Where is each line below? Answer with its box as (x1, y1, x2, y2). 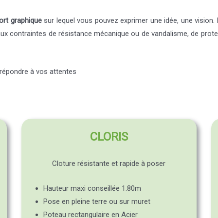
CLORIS (90, 130, 128, 144)
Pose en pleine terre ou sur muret (43, 197, 150, 206)
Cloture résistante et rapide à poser (52, 159, 166, 168)
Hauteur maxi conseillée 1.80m (43, 184, 141, 193)
